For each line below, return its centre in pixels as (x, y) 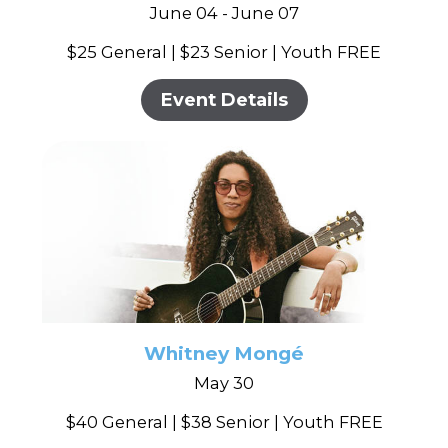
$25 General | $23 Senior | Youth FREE (224, 52)
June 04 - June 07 (224, 13)
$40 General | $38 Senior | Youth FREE (224, 422)
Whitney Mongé (224, 354)
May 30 (224, 383)
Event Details (224, 100)
